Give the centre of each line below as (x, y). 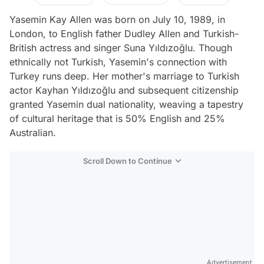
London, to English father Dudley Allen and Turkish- (124, 34)
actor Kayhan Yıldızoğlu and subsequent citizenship (124, 90)
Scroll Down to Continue (128, 161)
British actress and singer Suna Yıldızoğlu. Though (121, 48)
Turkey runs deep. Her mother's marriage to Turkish (124, 76)
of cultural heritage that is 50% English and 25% (117, 118)
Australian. (33, 133)
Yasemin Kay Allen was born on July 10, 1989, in (117, 19)
